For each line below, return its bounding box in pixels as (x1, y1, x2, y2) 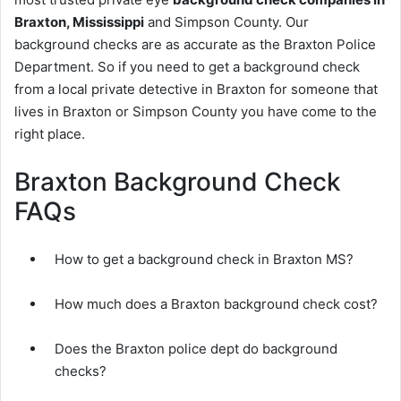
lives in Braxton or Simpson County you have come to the (14, 102, 377, 120)
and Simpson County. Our (144, 13, 309, 30)
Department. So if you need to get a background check (14, 57, 360, 75)
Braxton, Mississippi (14, 13, 144, 30)
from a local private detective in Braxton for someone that (14, 80, 378, 98)
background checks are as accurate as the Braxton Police (14, 35, 376, 53)
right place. (14, 124, 85, 142)
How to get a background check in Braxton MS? (55, 250, 354, 268)
